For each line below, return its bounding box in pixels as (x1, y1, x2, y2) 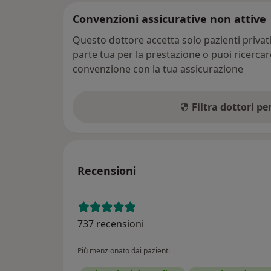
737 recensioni (77, 217, 144, 230)
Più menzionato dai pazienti (77, 245, 170, 256)
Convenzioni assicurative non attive (73, 11, 266, 26)
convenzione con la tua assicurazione (73, 62, 243, 76)
